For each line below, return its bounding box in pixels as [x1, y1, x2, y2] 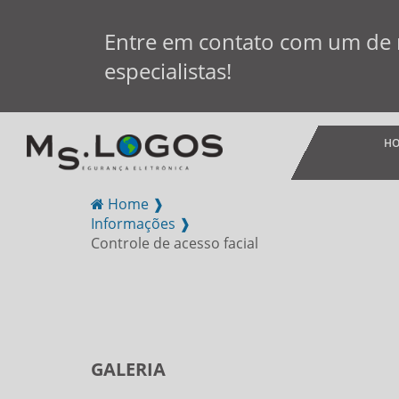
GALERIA [91, 356, 166, 381]
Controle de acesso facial [91, 232, 258, 253]
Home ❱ [104, 193, 164, 214]
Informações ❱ [91, 213, 191, 233]
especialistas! [104, 56, 232, 85]
